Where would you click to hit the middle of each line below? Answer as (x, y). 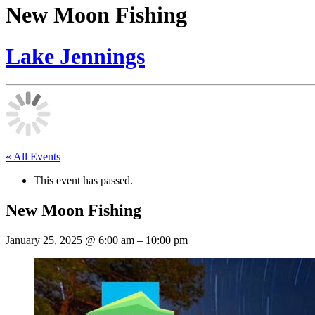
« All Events (33, 157)
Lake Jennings (75, 56)
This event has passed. (83, 181)
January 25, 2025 (45, 240)
